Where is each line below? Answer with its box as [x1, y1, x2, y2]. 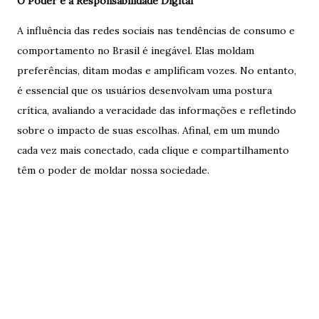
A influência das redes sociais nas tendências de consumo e [17, 24, 295, 37]
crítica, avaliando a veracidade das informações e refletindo [17, 104, 296, 117]
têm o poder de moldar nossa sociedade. [17, 164, 209, 177]
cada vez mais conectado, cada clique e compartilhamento [17, 144, 289, 157]
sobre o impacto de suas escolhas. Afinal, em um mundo [17, 124, 280, 137]
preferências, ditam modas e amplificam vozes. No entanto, [17, 64, 296, 77]
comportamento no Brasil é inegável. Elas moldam [17, 44, 254, 57]
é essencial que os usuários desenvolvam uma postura [17, 84, 272, 97]
